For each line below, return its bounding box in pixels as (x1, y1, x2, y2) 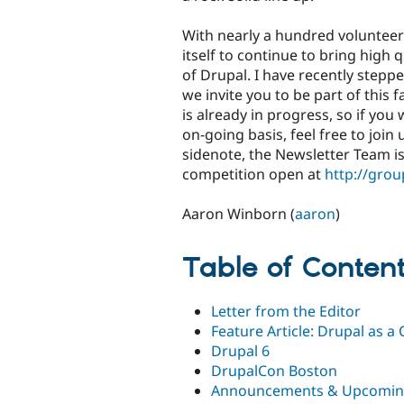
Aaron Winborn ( (182, 203, 295, 224)
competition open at (182, 163, 325, 184)
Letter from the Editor (211, 301, 361, 322)
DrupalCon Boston (211, 361, 337, 381)
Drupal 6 (211, 341, 270, 362)
